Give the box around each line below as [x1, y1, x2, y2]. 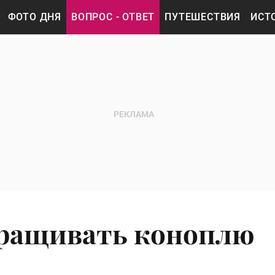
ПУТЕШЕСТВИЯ [165, 11, 241, 23]
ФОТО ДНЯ [7, 11, 62, 23]
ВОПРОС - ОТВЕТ [71, 11, 155, 23]
